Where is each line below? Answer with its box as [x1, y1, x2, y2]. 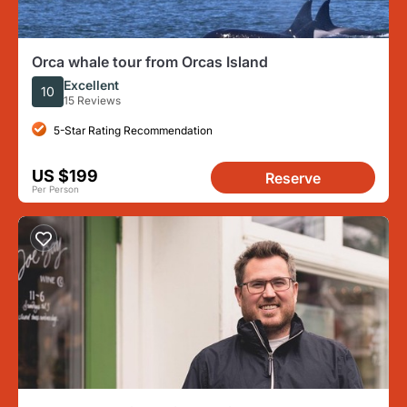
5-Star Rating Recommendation [54, 123, 213, 137]
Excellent [64, 76, 119, 93]
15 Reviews [64, 93, 121, 107]
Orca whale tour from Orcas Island [32, 53, 268, 71]
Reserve [265, 169, 321, 187]
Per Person [32, 184, 79, 194]
